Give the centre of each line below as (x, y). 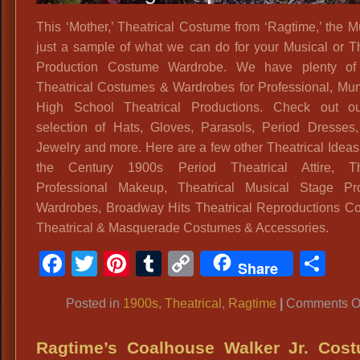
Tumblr (202, 264)
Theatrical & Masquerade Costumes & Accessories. (182, 228)
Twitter (135, 264)
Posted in (94, 303)
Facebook (122, 264)
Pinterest (180, 264)
